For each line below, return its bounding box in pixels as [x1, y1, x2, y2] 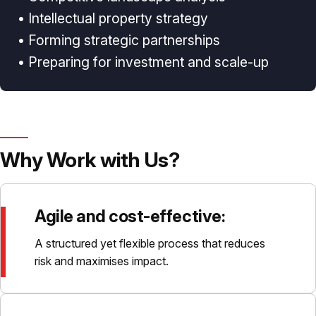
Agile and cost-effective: [35, 206, 226, 227]
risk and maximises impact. [35, 253, 169, 268]
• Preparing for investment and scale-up [18, 53, 269, 71]
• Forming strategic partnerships [18, 31, 221, 49]
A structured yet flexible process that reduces [35, 236, 265, 250]
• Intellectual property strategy [18, 9, 209, 27]
